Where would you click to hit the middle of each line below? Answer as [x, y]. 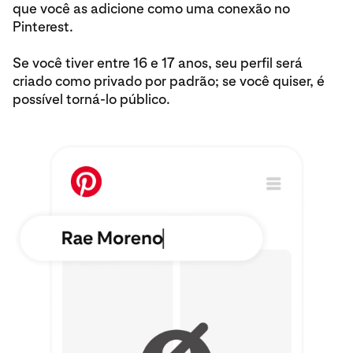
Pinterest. [43, 26]
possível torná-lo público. [91, 99]
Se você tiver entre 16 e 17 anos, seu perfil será [158, 63]
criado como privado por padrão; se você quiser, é [169, 81]
